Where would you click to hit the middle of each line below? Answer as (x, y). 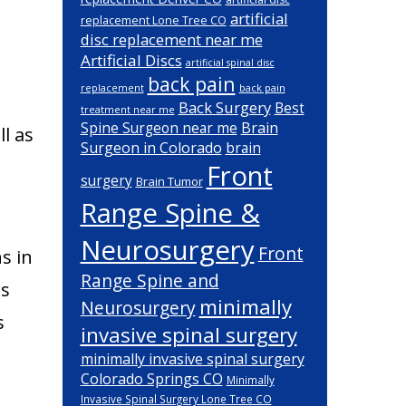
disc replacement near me (171, 39)
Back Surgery (224, 107)
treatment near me (127, 109)
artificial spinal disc (230, 63)
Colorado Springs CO (151, 379)
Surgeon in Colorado (151, 148)
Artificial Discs (131, 60)
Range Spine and (150, 280)
